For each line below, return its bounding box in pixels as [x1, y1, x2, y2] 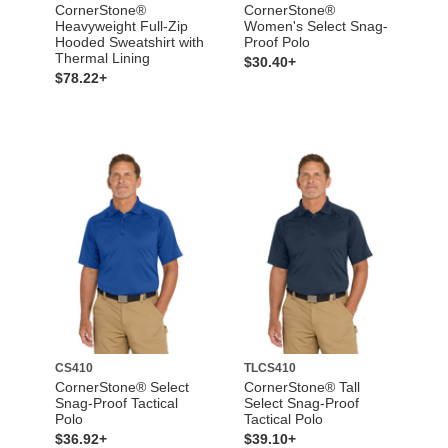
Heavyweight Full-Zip [54, 18, 188, 35]
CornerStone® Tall [244, 378, 360, 395]
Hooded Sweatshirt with [54, 34, 204, 51]
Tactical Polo [244, 410, 323, 427]
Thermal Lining [54, 50, 150, 67]
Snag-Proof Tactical [54, 394, 178, 411]
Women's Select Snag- [244, 18, 388, 35]
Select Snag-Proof [244, 394, 359, 411]
